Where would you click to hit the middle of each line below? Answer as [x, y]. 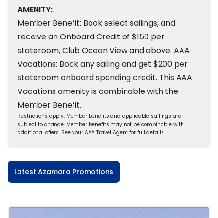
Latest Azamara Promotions [64, 172]
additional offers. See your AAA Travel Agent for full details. [91, 133]
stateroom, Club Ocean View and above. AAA [104, 50]
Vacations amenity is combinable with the [98, 91]
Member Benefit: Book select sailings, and [96, 23]
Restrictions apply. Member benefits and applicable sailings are [99, 116]
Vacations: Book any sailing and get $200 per [103, 64]
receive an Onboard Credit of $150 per [91, 37]
